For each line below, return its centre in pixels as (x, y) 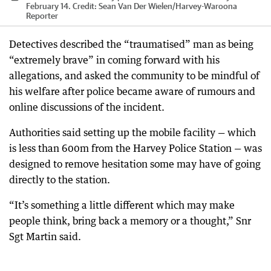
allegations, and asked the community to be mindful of (134, 75)
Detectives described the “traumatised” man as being (131, 44)
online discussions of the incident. (87, 107)
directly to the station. (60, 179)
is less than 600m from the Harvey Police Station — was (135, 148)
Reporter (42, 15)
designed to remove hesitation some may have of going (135, 164)
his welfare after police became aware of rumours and (132, 91)
